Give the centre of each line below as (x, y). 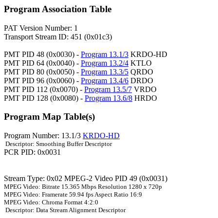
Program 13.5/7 (108, 89)
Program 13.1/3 (105, 54)
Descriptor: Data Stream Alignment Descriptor (65, 210)
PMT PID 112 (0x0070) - (44, 89)
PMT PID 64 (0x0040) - (42, 63)
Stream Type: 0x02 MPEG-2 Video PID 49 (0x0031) (86, 179)
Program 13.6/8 (109, 98)
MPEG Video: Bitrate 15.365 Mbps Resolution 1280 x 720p (83, 187)
